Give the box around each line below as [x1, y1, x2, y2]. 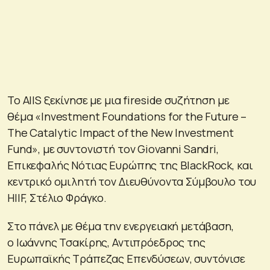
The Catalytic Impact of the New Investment [7, 125, 234, 140]
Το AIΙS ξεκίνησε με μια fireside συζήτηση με [7, 92, 230, 107]
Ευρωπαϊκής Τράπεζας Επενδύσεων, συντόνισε [7, 251, 245, 266]
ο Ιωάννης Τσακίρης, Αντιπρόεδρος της [7, 234, 206, 250]
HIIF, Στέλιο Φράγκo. [7, 190, 107, 205]
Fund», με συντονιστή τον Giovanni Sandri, [7, 141, 219, 156]
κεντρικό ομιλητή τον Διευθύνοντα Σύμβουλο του [7, 174, 257, 189]
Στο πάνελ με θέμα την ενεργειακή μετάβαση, [7, 218, 234, 233]
